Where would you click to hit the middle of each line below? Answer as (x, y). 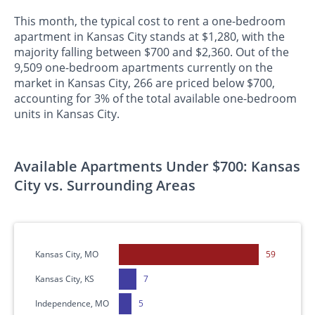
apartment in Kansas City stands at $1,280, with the (149, 36)
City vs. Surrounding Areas (105, 185)
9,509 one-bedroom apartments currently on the (143, 67)
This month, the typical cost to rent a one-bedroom (150, 21)
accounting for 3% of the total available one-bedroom (155, 98)
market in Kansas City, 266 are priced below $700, (144, 83)
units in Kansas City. (67, 114)
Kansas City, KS (65, 279)
